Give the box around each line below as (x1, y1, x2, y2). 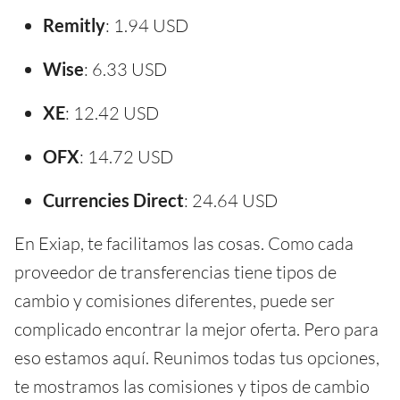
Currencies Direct (43, 188, 184, 211)
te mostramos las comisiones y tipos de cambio (14, 374, 370, 397)
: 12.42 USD (65, 101, 159, 124)
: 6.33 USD (84, 57, 167, 80)
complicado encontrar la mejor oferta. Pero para (14, 317, 379, 340)
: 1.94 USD (105, 13, 188, 37)
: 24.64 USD (184, 188, 278, 212)
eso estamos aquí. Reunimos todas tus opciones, (14, 346, 379, 369)
